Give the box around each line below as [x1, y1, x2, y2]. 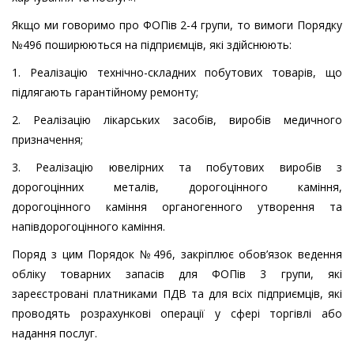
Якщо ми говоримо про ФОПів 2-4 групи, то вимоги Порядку [12, 17, 342, 33]
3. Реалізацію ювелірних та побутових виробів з [12, 160, 342, 175]
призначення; [12, 132, 83, 148]
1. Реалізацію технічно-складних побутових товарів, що [12, 65, 342, 81]
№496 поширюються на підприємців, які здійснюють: [12, 37, 292, 53]
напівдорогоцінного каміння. [12, 219, 165, 235]
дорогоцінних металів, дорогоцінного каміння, [12, 179, 342, 195]
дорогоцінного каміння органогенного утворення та [12, 199, 342, 215]
